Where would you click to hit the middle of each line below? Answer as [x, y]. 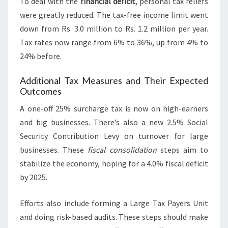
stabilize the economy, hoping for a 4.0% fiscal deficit [114, 164]
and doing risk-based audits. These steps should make [114, 217]
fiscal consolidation [122, 150]
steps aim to [182, 150]
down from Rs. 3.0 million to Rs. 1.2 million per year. [114, 29]
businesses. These [54, 150]
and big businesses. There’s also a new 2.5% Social [114, 122]
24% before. [41, 56]
